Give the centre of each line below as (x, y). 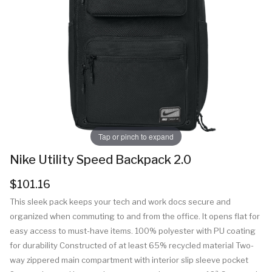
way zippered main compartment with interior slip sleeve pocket (129, 260)
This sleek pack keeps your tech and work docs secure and (120, 202)
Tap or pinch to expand (136, 136)
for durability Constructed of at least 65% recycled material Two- (132, 245)
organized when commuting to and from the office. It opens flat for (135, 216)
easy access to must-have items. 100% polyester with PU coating (133, 231)
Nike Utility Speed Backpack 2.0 (100, 160)
